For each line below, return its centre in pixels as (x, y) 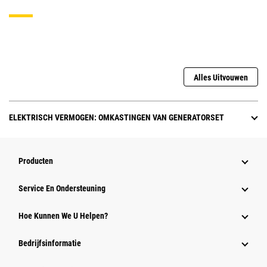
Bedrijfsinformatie (50, 243)
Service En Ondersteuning (62, 189)
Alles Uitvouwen (221, 78)
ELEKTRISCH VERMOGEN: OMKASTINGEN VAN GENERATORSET (117, 118)
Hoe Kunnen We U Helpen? (63, 216)
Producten (36, 161)
